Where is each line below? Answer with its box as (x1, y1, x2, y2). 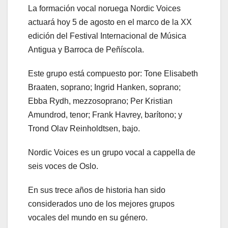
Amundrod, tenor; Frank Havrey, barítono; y (28, 110, 182, 120)
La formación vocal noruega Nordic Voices (28, 4, 181, 13)
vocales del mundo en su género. (28, 213, 148, 222)
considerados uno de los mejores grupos (28, 199, 175, 209)
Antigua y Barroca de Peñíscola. (28, 45, 144, 54)
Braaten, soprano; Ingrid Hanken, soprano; (28, 83, 181, 92)
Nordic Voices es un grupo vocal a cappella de (28, 148, 195, 157)
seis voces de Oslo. (28, 162, 98, 171)
